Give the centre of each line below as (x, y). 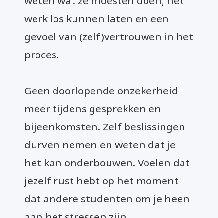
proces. (42, 54)
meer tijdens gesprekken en (93, 108)
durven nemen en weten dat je (100, 144)
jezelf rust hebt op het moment (101, 180)
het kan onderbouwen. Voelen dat (107, 162)
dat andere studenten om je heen (107, 198)
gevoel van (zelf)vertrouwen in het (109, 36)
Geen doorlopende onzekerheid (101, 90)
